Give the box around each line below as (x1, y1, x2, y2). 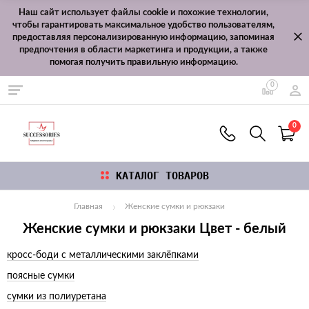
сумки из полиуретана (7, 292, 106, 302)
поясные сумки (7, 271, 74, 281)
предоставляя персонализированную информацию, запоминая (12, 33, 275, 42)
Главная (73, 202, 103, 211)
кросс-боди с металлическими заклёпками (7, 250, 199, 261)
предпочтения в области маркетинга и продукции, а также (19, 46, 268, 54)
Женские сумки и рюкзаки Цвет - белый (23, 222, 286, 237)
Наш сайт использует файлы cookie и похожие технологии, (19, 8, 268, 17)
